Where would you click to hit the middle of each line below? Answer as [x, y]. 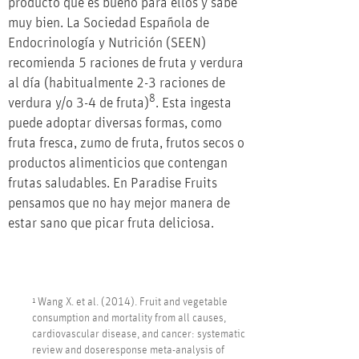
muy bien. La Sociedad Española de [109, 24]
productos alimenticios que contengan [118, 164]
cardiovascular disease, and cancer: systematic [139, 335]
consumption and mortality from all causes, [129, 319]
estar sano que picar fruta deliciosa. [111, 224]
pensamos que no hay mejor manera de [119, 204]
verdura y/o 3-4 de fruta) [79, 104]
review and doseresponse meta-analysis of [128, 351]
